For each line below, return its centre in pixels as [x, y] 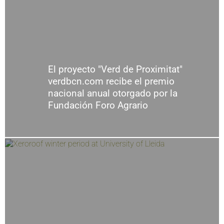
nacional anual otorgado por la [112, 93]
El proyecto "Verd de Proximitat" [115, 69]
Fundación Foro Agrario [98, 105]
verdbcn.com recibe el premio [111, 81]
